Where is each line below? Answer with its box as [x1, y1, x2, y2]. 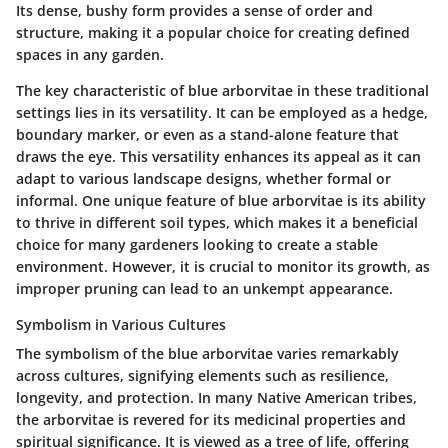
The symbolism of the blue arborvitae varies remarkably [16, 343, 399, 363]
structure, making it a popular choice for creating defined [16, 22, 410, 42]
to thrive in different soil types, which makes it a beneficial [16, 212, 418, 232]
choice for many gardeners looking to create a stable [16, 234, 378, 254]
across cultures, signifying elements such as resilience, [16, 365, 389, 385]
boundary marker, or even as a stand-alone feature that [16, 124, 399, 144]
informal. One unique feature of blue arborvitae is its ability [16, 190, 426, 210]
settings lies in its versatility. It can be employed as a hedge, [16, 102, 428, 122]
